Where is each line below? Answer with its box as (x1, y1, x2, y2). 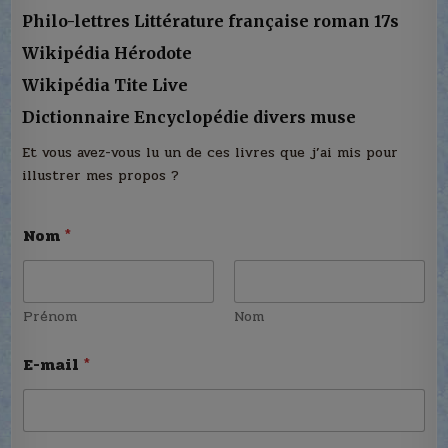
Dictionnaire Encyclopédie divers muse (22, 107, 357, 128)
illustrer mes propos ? (22, 165, 180, 187)
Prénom (23, 306, 78, 328)
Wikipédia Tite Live (22, 75, 189, 96)
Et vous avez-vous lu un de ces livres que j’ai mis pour (22, 142, 399, 164)
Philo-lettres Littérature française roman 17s (22, 11, 400, 32)
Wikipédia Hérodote (22, 43, 193, 64)
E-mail (23, 352, 84, 378)
